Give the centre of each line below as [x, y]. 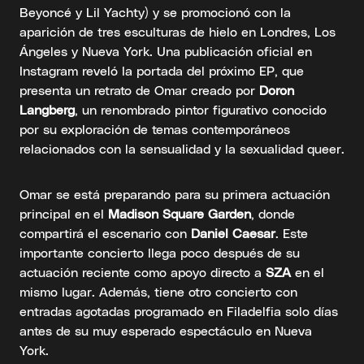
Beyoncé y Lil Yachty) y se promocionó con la [155, 12]
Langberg [47, 110]
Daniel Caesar [233, 233]
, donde [273, 214]
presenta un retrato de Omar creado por [139, 90]
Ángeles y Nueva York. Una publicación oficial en [166, 51]
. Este [292, 233]
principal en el [64, 214]
